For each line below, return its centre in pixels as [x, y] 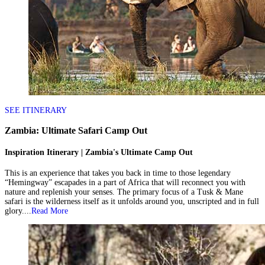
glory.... [18, 211]
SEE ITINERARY [36, 110]
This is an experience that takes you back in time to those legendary [118, 173]
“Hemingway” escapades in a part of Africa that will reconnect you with [125, 182]
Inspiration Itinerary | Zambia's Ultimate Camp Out [99, 152]
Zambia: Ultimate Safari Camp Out [76, 131]
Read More [50, 211]
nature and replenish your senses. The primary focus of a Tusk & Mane [124, 192]
